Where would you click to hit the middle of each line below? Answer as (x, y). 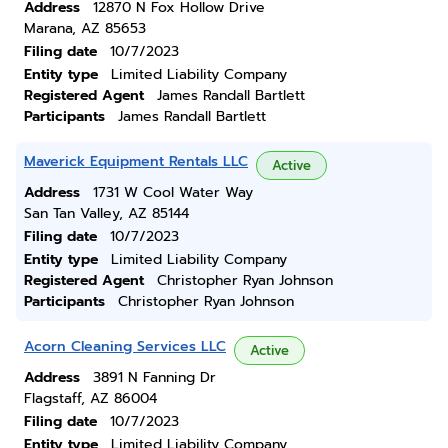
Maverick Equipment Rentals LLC (136, 161)
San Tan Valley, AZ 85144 (106, 213)
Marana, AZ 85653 (85, 28)
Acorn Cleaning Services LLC (125, 346)
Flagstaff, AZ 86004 (90, 398)
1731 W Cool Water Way (173, 192)
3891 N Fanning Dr (154, 377)
